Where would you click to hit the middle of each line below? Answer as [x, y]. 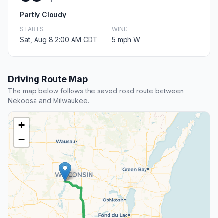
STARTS [32, 29]
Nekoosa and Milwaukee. [48, 101]
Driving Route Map [48, 79]
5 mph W [126, 40]
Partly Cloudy [43, 15]
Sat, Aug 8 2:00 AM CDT [59, 40]
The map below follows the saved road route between [96, 91]
